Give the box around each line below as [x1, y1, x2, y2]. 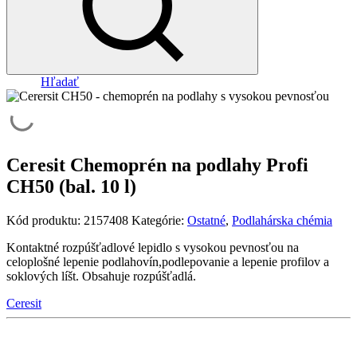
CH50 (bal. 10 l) [6, 176, 136, 198]
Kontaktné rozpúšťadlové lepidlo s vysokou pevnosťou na [6, 240, 299, 254]
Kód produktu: [6, 213, 84, 227]
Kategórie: [131, 213, 187, 227]
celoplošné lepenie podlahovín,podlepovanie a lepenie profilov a [6, 254, 329, 269]
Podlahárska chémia [232, 213, 332, 227]
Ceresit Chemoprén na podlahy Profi [6, 155, 308, 176]
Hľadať [41, 75, 80, 89]
